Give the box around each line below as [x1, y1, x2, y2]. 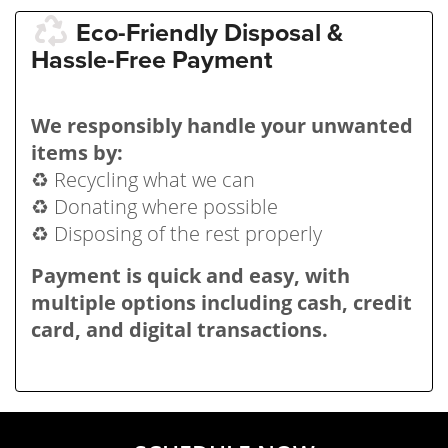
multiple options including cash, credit [31, 288, 412, 316]
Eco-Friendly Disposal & [76, 17, 344, 48]
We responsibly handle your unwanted [31, 111, 413, 139]
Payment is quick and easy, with [31, 261, 350, 289]
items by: [31, 138, 123, 166]
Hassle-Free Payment [31, 44, 273, 75]
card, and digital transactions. [31, 315, 328, 343]
